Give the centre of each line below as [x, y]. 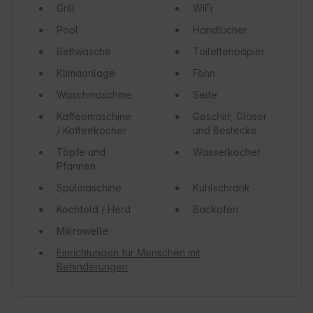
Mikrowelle [82, 231]
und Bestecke [225, 131]
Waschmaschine [94, 95]
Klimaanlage [86, 73]
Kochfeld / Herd [94, 210]
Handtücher [220, 30]
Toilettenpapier [228, 52]
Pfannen [76, 166]
